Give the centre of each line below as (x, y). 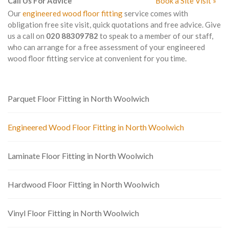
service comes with (155, 13)
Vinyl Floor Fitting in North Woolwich (73, 213)
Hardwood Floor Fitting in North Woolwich (84, 184)
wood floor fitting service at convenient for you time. (97, 58)
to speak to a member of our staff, (156, 36)
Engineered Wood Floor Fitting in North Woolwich (96, 127)
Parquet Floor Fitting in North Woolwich (78, 98)
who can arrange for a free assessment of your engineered (106, 47)
